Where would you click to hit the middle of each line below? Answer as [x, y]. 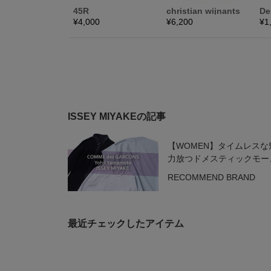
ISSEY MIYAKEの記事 [117, 116]
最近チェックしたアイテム [126, 223]
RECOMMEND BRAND [211, 177]
